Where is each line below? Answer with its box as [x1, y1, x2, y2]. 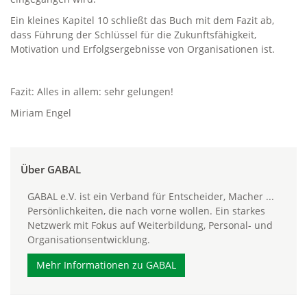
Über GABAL [21, 162, 81, 177]
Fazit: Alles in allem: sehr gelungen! [10, 85, 173, 98]
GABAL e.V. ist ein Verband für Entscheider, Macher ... [27, 190, 274, 203]
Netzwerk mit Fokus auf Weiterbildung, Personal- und [27, 219, 273, 232]
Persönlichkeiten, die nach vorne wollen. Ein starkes [27, 204, 265, 217]
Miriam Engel [10, 106, 71, 119]
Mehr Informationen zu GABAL [36, 258, 176, 271]
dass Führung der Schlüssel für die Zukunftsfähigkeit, [10, 28, 256, 41]
